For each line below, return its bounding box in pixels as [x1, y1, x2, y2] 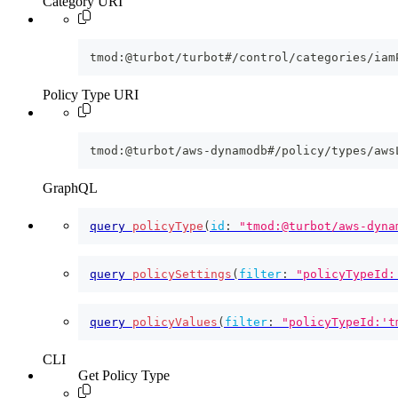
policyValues [132, 315, 218, 330]
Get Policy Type [78, 368, 170, 384]
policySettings [132, 267, 232, 282]
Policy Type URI [43, 87, 139, 103]
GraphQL [43, 180, 98, 196]
